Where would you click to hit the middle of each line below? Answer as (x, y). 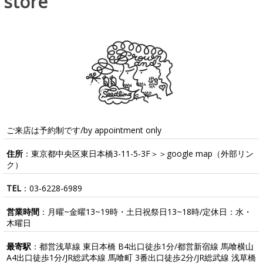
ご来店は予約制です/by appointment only (84, 130)
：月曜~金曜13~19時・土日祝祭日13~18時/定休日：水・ (145, 211)
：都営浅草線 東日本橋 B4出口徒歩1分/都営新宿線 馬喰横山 (142, 246)
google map (189, 153)
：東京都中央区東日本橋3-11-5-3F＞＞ (95, 153)
